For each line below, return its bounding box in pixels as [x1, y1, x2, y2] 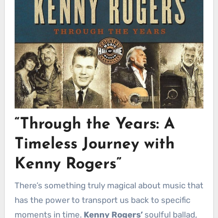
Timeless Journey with [14, 137, 175, 152]
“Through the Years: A [14, 117, 175, 132]
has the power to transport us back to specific [14, 195, 190, 205]
